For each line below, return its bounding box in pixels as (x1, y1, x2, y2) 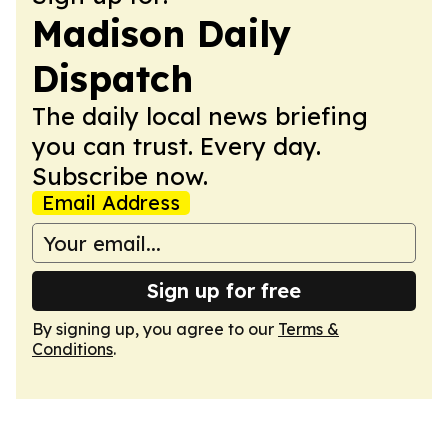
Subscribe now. (32, 161, 208, 191)
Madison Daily (32, 11, 291, 56)
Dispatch (32, 56, 193, 101)
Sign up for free (147, 278, 301, 303)
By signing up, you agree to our (32, 319, 278, 339)
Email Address (42, 190, 180, 215)
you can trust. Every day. (32, 131, 321, 161)
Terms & (278, 319, 339, 339)
